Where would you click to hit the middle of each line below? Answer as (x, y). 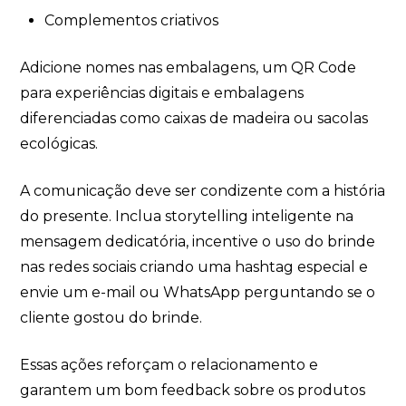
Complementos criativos (131, 20)
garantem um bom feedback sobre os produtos (193, 390)
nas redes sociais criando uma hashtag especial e (194, 266)
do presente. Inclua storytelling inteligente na (187, 216)
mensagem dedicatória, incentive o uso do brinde (198, 241)
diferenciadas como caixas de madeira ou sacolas (194, 118)
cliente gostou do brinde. (111, 317)
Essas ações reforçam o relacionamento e (169, 364)
